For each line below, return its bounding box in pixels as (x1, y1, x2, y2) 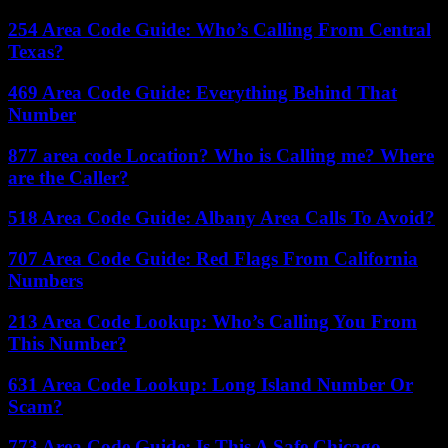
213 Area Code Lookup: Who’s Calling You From (8, 310, 417, 332)
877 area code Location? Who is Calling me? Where (8, 144, 434, 166)
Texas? (8, 41, 64, 63)
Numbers (8, 270, 83, 292)
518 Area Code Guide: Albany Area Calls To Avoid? (8, 207, 435, 229)
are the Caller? (8, 166, 129, 188)
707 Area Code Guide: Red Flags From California (8, 248, 418, 270)
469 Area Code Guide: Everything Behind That (8, 81, 397, 103)
